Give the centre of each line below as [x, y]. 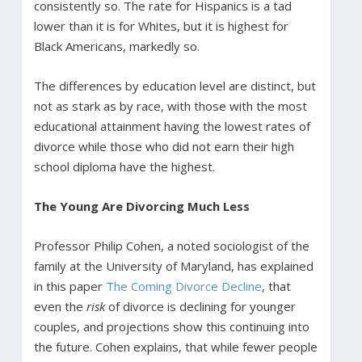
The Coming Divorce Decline [183, 286]
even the [60, 306]
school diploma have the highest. [124, 166]
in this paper [69, 286]
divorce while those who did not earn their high [164, 146]
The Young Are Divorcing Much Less [141, 206]
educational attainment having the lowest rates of [172, 126]
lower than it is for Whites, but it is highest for [161, 25]
